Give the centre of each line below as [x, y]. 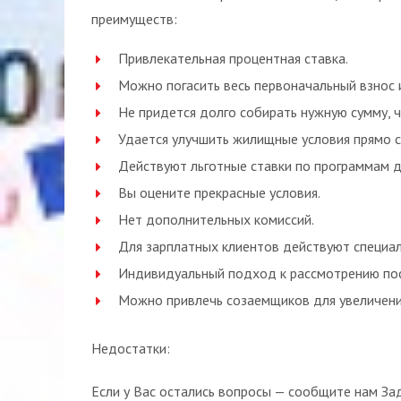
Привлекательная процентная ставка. [233, 58]
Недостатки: [131, 348]
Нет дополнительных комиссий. [216, 219]
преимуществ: [134, 19]
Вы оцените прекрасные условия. [219, 192]
